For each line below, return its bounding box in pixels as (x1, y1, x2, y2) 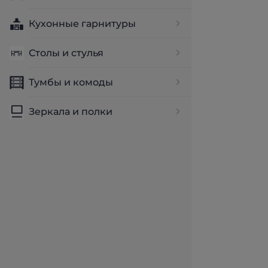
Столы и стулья (29, 47, 103, 59)
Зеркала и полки (29, 106, 112, 117)
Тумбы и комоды (29, 77, 113, 88)
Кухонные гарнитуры (29, 18, 136, 29)
